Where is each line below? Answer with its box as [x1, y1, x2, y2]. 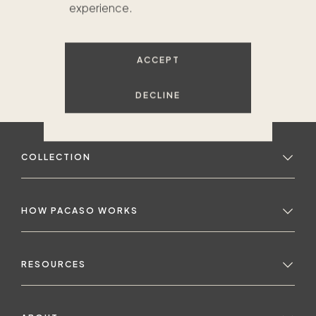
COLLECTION [21, 151, 91, 162]
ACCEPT [136, 54, 180, 66]
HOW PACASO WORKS [21, 205, 138, 216]
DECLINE [135, 90, 181, 101]
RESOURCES [21, 258, 86, 269]
